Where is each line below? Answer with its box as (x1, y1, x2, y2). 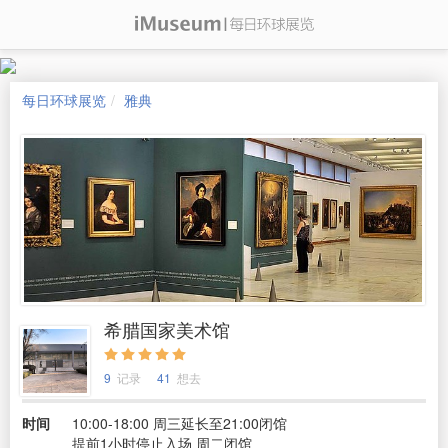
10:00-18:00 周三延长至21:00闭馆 (72, 412, 287, 433)
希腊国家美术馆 (104, 315, 230, 342)
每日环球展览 (22, 90, 106, 111)
